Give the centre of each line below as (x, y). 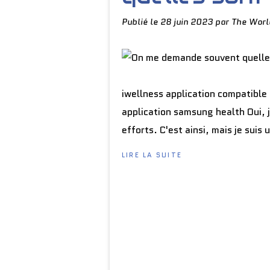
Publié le (141, 22)
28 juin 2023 (188, 22)
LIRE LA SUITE (152, 155)
